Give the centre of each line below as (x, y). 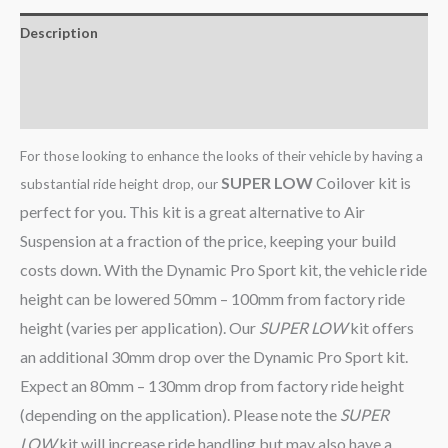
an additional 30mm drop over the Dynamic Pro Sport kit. (214, 356)
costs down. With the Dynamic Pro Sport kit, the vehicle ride (223, 269)
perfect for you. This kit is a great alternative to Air (192, 211)
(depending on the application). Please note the (180, 414)
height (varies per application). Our (139, 327)
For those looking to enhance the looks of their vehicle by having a (221, 155)
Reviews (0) (57, 110)
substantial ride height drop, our (120, 183)
